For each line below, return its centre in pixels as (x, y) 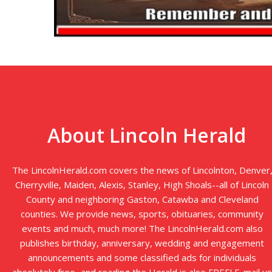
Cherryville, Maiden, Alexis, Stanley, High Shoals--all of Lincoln (142, 185)
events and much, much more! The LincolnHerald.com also (142, 229)
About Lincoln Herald (147, 135)
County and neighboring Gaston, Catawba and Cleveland (142, 199)
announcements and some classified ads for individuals (142, 258)
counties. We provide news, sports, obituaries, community (142, 214)
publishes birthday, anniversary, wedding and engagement (142, 243)
